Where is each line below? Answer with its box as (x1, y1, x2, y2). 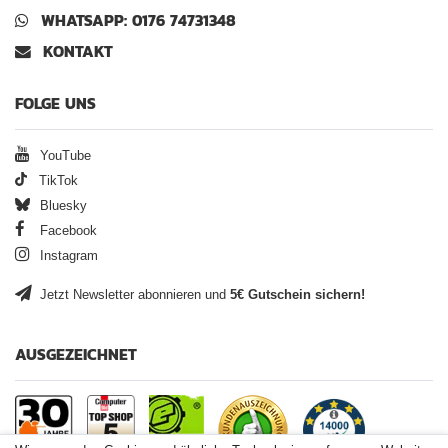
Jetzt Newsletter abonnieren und (36, 288, 230, 303)
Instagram (36, 249, 98, 264)
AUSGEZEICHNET (15, 343, 137, 367)
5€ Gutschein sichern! (230, 288, 365, 303)
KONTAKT (43, 40, 113, 64)
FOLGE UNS (15, 92, 96, 116)
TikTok (35, 174, 79, 189)
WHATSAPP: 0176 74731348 (41, 9, 236, 33)
